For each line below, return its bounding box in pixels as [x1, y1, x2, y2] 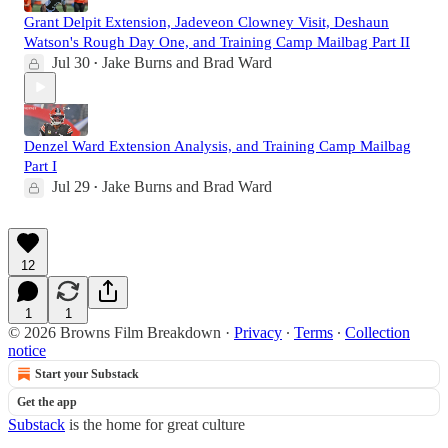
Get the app [17, 394, 77, 409]
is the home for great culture [65, 415, 245, 433]
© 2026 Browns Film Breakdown [8, 323, 221, 341]
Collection [345, 323, 410, 341]
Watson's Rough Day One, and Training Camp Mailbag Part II [24, 33, 410, 50]
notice [8, 341, 46, 359]
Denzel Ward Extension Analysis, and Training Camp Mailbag [24, 137, 411, 154]
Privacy [234, 323, 282, 341]
